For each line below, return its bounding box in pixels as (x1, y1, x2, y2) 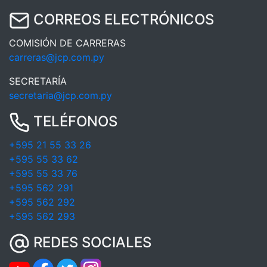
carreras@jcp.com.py (9, 51, 104, 63)
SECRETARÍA (9, 75, 67, 87)
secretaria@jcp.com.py (9, 89, 112, 101)
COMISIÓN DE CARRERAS (9, 37, 126, 49)
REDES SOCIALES (30, 234, 151, 252)
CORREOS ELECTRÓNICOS (30, 11, 214, 29)
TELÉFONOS (30, 113, 117, 131)
